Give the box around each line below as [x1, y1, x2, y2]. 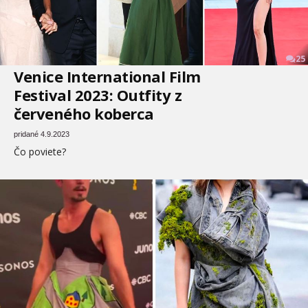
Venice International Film [14, 66, 201, 87]
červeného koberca [14, 103, 154, 124]
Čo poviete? [14, 145, 66, 158]
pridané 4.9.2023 [14, 130, 69, 138]
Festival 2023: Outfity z [14, 85, 181, 105]
